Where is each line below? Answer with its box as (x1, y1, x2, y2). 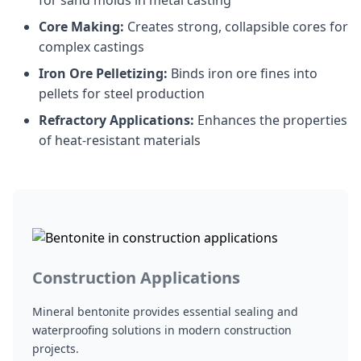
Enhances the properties (194, 111, 347, 129)
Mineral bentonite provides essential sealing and (32, 304, 298, 319)
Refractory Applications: (39, 111, 194, 129)
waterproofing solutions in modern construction (32, 322, 292, 338)
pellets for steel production (39, 85, 205, 102)
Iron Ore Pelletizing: (39, 64, 168, 82)
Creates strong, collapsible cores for (124, 18, 348, 35)
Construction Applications (32, 267, 240, 288)
